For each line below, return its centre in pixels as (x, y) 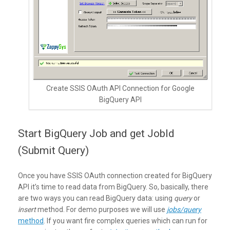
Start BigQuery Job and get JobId (96, 133)
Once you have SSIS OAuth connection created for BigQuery (115, 175)
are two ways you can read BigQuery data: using (96, 198)
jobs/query (184, 209)
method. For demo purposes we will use (102, 209)
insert (28, 209)
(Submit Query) (53, 150)
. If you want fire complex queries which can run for (126, 221)
